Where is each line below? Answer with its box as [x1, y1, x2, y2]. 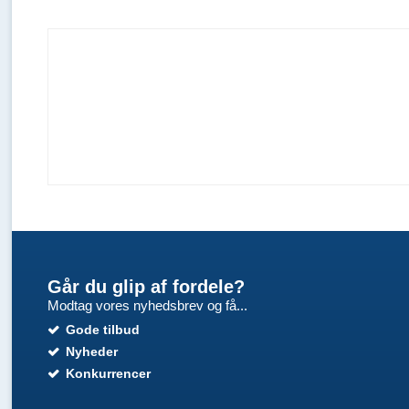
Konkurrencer [65, 366, 151, 381]
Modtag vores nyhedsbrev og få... [47, 298, 247, 313]
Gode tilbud [65, 322, 140, 337]
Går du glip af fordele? [47, 277, 245, 297]
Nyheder [65, 344, 118, 359]
